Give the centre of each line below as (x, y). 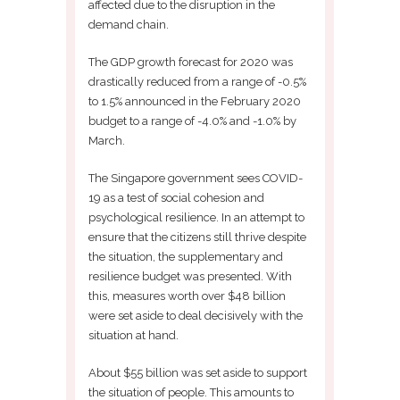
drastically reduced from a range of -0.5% (197, 81)
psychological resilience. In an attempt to (196, 217)
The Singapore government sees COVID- (196, 178)
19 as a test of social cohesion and (176, 197)
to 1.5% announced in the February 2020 (195, 101)
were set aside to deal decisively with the (196, 315)
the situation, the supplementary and (186, 256)
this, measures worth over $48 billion (187, 296)
